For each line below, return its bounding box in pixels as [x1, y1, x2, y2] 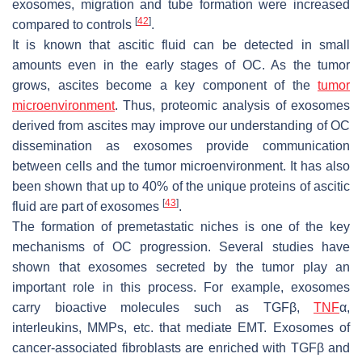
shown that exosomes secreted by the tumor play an [12, 259, 350, 274]
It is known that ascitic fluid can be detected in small [12, 37, 350, 52]
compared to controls [12, 17, 135, 32]
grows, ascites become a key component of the [12, 78, 318, 92]
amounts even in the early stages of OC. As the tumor [12, 57, 350, 72]
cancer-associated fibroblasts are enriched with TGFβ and [12, 340, 350, 355]
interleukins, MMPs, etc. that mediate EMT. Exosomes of [12, 320, 350, 335]
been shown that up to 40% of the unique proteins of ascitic [12, 179, 350, 193]
